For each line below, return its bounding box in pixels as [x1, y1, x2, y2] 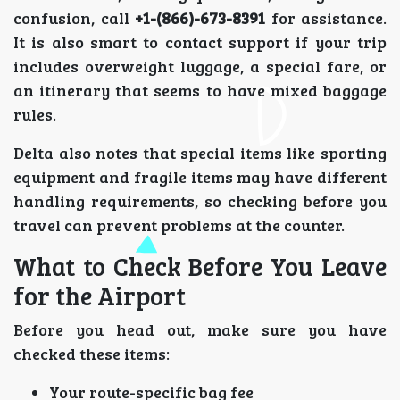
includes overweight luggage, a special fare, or [13, 54, 387, 77]
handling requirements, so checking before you [13, 189, 387, 212]
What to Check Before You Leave [13, 248, 387, 283]
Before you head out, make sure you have [13, 318, 387, 340]
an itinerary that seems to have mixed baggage [13, 79, 387, 101]
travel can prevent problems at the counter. [13, 213, 345, 236]
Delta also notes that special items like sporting [13, 141, 387, 163]
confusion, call [13, 6, 135, 29]
